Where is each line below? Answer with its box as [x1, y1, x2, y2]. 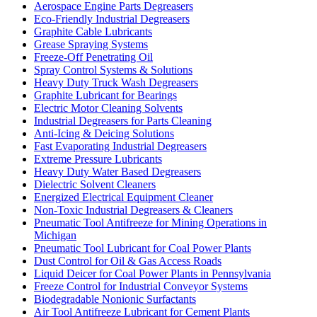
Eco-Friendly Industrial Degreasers [34, 12, 190, 25]
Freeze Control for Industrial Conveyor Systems [34, 279, 248, 292]
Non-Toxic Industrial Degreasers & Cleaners [34, 203, 233, 216]
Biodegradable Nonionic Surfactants [34, 292, 196, 305]
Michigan [34, 229, 76, 241]
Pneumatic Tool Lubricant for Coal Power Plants [34, 241, 251, 254]
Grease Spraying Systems [34, 38, 148, 50]
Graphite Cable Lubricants [34, 25, 152, 38]
